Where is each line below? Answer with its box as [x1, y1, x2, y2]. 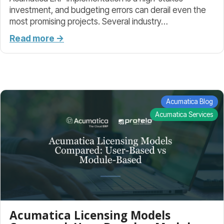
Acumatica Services [155, 110, 213, 118]
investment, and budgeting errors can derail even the [9, 4, 206, 15]
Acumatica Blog [166, 97, 213, 106]
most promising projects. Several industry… [9, 16, 168, 27]
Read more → [9, 32, 64, 43]
